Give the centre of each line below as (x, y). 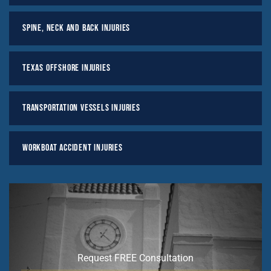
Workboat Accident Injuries (73, 148)
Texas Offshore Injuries (67, 68)
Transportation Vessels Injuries (81, 108)
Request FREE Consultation (135, 258)
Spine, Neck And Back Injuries (77, 28)
